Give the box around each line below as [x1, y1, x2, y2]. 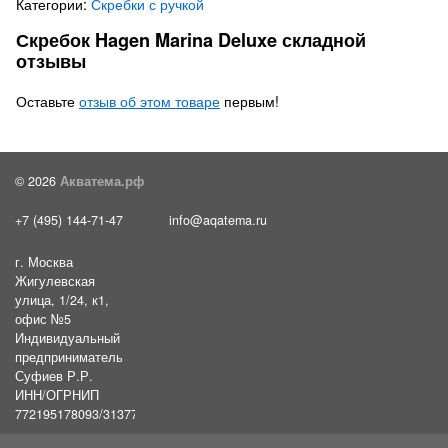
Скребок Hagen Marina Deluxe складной [16, 27, 366, 53]
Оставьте [16, 91, 79, 111]
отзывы [16, 48, 86, 74]
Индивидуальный [15, 329, 120, 347]
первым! [220, 91, 279, 111]
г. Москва [15, 253, 73, 271]
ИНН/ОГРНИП [15, 386, 99, 404]
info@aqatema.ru [169, 211, 267, 229]
